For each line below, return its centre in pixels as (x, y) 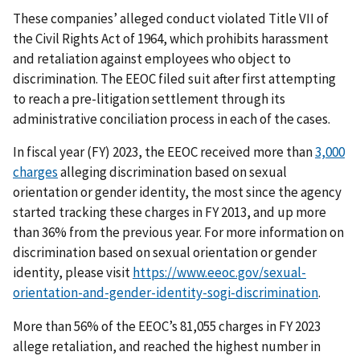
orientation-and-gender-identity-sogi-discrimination (166, 293)
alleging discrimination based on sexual (172, 172)
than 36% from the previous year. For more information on (178, 233)
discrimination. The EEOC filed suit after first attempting (174, 78)
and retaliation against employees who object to (152, 58)
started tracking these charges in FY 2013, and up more (170, 213)
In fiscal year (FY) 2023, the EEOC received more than (164, 152)
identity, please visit (73, 273)
